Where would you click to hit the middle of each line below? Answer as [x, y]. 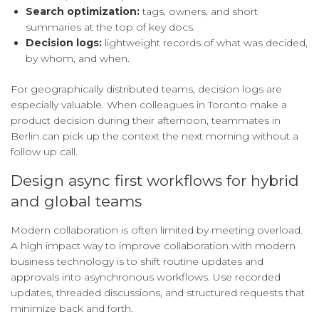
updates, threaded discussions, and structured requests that [158, 293]
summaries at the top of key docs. [110, 27]
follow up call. [44, 152]
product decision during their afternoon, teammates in [146, 121]
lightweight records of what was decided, [205, 43]
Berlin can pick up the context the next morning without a [155, 136]
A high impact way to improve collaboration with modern [153, 246]
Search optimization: [83, 12]
